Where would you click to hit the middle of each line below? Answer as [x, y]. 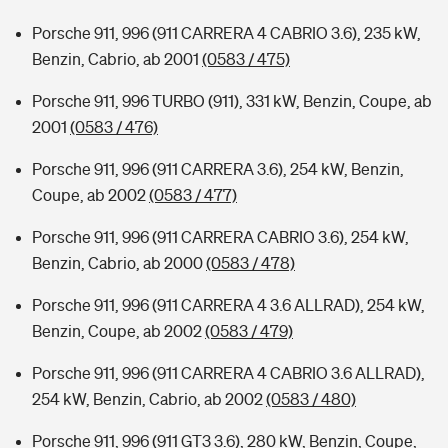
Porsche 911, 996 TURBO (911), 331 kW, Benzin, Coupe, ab [232, 101]
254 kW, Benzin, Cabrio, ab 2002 [149, 399]
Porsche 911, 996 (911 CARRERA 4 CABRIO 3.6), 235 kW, [226, 33]
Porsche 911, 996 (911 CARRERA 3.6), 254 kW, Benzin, [218, 169]
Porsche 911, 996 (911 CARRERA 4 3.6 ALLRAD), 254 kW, [228, 305]
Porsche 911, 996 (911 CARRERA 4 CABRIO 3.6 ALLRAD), [228, 373]
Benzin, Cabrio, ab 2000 [119, 263]
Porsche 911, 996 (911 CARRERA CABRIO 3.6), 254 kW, [220, 237]
